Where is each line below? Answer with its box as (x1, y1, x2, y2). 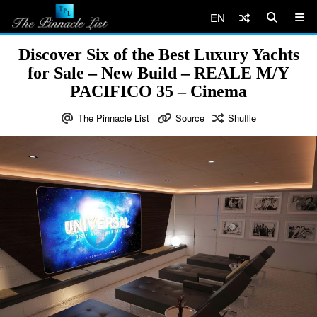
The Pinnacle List (77, 111, 149, 125)
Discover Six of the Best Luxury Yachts (18, 45, 299, 64)
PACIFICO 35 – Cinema (70, 82, 247, 100)
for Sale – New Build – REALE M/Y (28, 64, 289, 82)
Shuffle (227, 111, 256, 125)
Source (175, 111, 204, 125)
